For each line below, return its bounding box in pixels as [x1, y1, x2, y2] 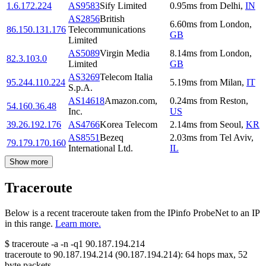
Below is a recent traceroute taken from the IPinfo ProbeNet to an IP [5, 208, 259, 218]
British [100, 14, 125, 24]
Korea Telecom [100, 119, 157, 130]
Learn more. [55, 218, 101, 229]
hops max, [195, 249, 238, 260]
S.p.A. [68, 83, 93, 93]
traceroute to [5, 249, 51, 260]
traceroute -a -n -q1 [12, 239, 83, 249]
